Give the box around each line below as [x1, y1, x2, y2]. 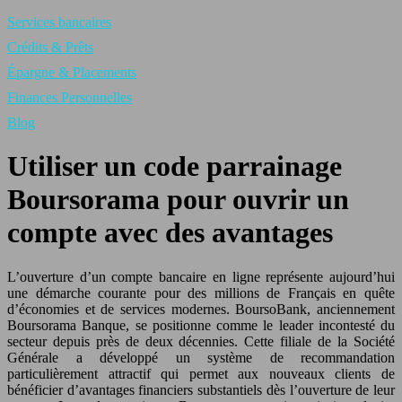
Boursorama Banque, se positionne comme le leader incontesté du [7, 317, 395, 333]
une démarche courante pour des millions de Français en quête [7, 284, 395, 301]
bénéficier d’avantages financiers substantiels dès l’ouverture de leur [7, 381, 395, 398]
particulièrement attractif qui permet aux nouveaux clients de [7, 365, 395, 381]
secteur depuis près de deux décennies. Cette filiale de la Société [7, 333, 395, 349]
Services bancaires [7, 14, 111, 30]
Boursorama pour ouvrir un [7, 183, 349, 216]
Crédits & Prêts [7, 39, 93, 55]
